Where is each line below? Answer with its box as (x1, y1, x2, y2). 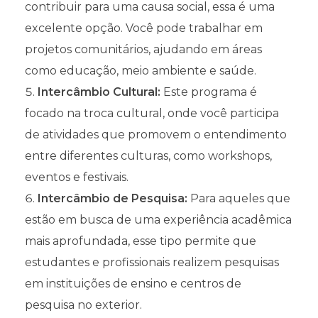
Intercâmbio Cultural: (38, 85, 160, 99)
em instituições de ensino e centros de (25, 277, 241, 291)
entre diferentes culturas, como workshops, (25, 149, 272, 163)
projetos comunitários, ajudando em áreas (25, 43, 262, 57)
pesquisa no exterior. (25, 298, 142, 312)
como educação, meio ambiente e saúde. (25, 64, 256, 78)
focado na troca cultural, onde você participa (25, 106, 279, 121)
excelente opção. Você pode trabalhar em (25, 21, 263, 35)
